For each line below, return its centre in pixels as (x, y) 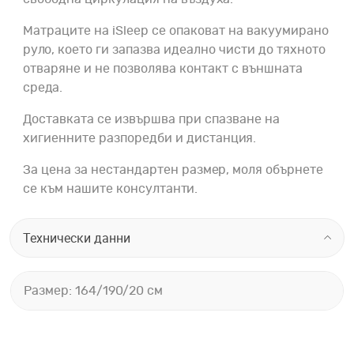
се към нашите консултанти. (110, 189)
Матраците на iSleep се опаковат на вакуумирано (176, 31)
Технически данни (77, 238)
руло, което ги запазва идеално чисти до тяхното (174, 50)
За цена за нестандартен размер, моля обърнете (173, 170)
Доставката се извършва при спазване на (151, 120)
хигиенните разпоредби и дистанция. (139, 139)
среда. (46, 88)
